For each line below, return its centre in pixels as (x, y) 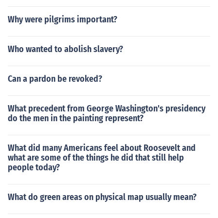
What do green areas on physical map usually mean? (102, 197)
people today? (34, 167)
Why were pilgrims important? (63, 19)
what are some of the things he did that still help (96, 158)
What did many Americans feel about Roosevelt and (102, 148)
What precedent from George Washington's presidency (107, 109)
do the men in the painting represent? (76, 118)
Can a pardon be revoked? (55, 79)
